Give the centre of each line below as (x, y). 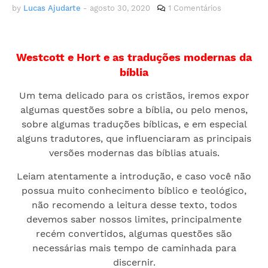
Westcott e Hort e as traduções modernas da (134, 57)
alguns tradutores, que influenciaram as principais (134, 138)
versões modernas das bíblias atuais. (134, 153)
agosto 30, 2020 (120, 8)
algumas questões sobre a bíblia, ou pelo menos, (134, 110)
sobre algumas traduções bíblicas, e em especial (134, 124)
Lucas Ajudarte (52, 8)
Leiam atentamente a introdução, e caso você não (134, 176)
